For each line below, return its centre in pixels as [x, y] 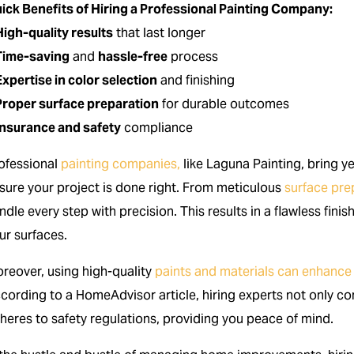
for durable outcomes [224, 104]
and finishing [196, 80]
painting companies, [121, 164]
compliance [157, 127]
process [193, 56]
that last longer [160, 32]
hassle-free [133, 56]
